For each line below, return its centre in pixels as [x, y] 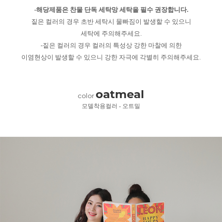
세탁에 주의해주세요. [111, 34]
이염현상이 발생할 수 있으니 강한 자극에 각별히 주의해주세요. [111, 57]
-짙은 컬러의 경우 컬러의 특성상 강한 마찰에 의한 [111, 46]
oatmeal [120, 94]
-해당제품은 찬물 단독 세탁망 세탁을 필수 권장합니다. [111, 10]
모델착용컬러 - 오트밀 [111, 106]
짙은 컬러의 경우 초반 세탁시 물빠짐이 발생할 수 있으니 [111, 22]
